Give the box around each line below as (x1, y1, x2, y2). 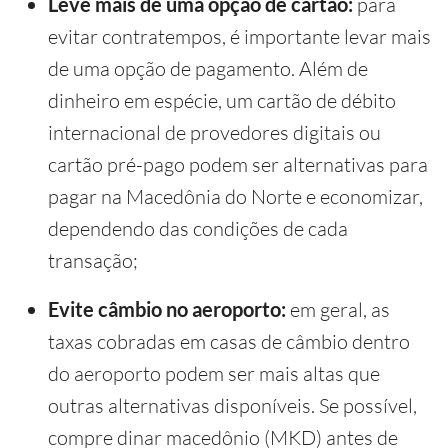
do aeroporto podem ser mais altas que (48, 360, 380, 386)
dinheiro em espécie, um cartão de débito (48, 87, 396, 113)
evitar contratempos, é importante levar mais (48, 23, 431, 49)
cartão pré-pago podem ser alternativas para (48, 151, 428, 177)
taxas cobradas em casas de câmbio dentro (48, 328, 410, 354)
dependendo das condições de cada (48, 215, 348, 241)
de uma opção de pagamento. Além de (48, 55, 368, 81)
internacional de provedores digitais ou (48, 119, 381, 145)
